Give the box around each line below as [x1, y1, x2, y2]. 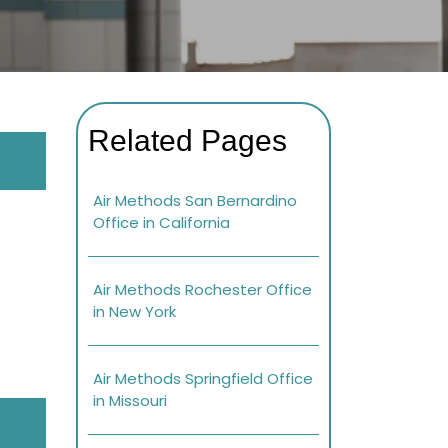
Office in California [93, 212, 230, 234]
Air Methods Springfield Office [93, 368, 313, 390]
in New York [93, 301, 176, 323]
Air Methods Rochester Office [93, 279, 312, 301]
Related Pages [88, 124, 287, 158]
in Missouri [93, 390, 167, 412]
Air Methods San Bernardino [93, 190, 297, 212]
